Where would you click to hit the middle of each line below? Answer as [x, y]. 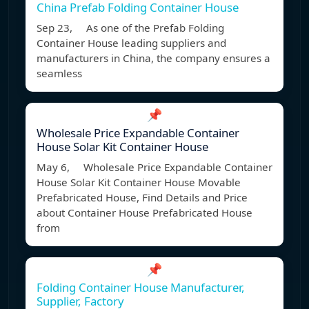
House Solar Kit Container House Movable [139, 182]
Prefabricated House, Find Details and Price [142, 198]
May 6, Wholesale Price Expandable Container [154, 167]
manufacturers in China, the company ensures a [153, 58]
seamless [59, 73]
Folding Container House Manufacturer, [141, 288]
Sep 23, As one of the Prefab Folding [130, 28]
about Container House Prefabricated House [144, 213]
